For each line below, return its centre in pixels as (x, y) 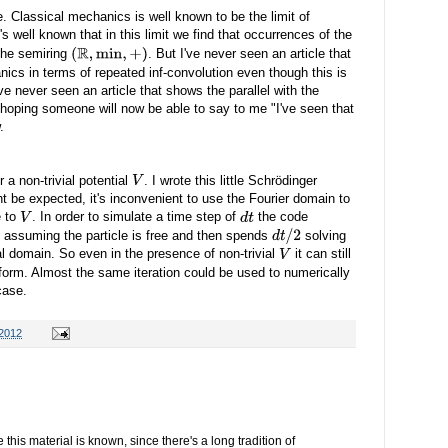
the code (281, 217)
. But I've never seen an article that (249, 53)
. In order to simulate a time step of (136, 217)
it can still (321, 254)
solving (324, 235)
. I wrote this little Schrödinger (231, 180)
